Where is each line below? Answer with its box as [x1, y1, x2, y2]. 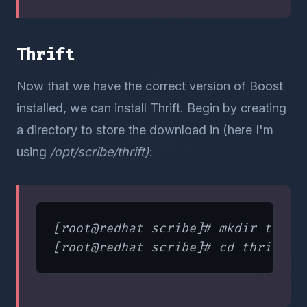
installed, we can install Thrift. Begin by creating [16, 101, 286, 115]
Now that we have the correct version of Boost [16, 79, 283, 93]
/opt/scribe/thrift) [50, 145, 149, 159]
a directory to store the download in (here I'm [16, 123, 273, 137]
